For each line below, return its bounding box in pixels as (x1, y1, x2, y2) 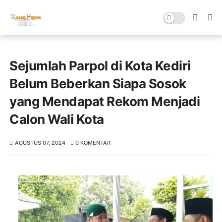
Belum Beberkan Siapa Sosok (9, 76, 186, 91)
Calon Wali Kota (9, 111, 104, 127)
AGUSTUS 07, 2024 (14, 139, 65, 146)
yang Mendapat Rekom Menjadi (9, 94, 200, 109)
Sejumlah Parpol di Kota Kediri (9, 58, 191, 73)
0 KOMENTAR (75, 139, 111, 146)
